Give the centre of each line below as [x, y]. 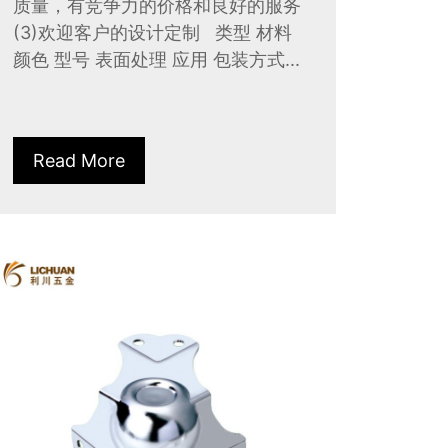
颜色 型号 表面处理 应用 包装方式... [156, 59]
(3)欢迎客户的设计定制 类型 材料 [152, 32]
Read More [78, 160]
